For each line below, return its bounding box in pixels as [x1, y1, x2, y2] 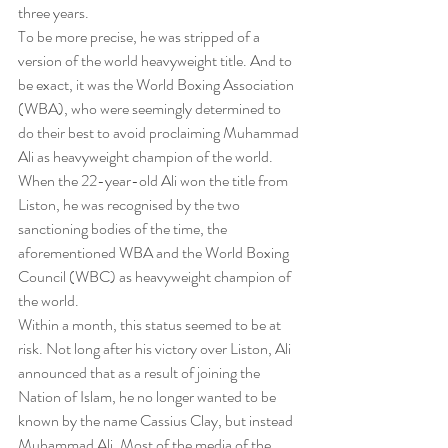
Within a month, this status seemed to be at [18, 313, 284, 337]
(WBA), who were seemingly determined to [18, 97, 284, 121]
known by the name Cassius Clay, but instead [18, 409, 296, 433]
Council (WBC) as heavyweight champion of [18, 265, 294, 289]
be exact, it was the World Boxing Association [18, 73, 297, 97]
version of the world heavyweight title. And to [18, 49, 295, 73]
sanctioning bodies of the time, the [18, 217, 230, 241]
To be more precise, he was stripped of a [18, 25, 263, 49]
